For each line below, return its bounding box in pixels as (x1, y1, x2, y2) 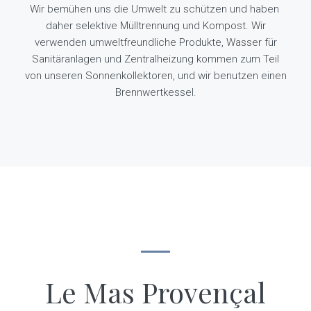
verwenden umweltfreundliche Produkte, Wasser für (34, 35, 277, 49)
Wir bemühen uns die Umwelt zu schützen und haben (29, 2, 279, 15)
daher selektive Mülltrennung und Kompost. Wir (45, 19, 266, 32)
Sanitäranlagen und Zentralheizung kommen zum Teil (32, 52, 279, 65)
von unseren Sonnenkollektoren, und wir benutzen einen (24, 69, 287, 82)
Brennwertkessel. (115, 85, 196, 99)
